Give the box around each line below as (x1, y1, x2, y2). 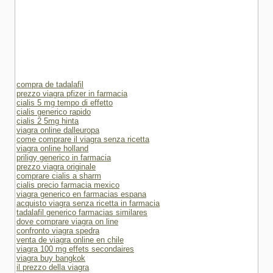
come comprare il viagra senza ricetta (16, 135, 149, 144)
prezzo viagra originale (16, 162, 96, 171)
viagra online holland (16, 144, 88, 153)
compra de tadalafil (16, 80, 83, 89)
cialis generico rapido (16, 107, 91, 116)
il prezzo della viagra (16, 263, 89, 272)
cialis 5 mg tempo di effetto (16, 98, 113, 107)
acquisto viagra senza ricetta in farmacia (16, 199, 160, 208)
